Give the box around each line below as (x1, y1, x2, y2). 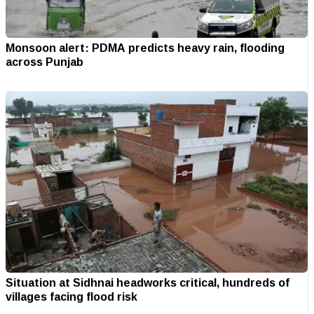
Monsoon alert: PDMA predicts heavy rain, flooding (6, 37, 285, 59)
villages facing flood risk (6, 285, 137, 307)
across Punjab (6, 51, 83, 73)
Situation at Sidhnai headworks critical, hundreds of (6, 271, 289, 293)
